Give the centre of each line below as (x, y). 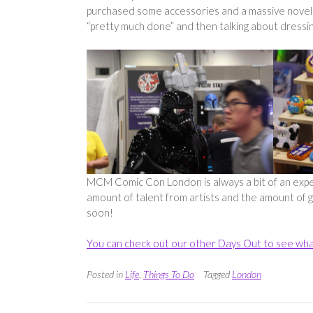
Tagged (218, 274)
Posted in (106, 274)
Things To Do (169, 274)
